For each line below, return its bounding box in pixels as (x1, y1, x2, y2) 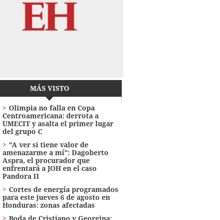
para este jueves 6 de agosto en (2, 192, 110, 202)
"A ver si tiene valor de (8, 139, 88, 149)
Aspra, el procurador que (2, 155, 90, 165)
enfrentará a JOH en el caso (2, 163, 97, 173)
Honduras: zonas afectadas (2, 200, 95, 210)
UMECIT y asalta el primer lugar (2, 118, 113, 128)
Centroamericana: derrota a (2, 110, 99, 120)
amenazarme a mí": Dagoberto (2, 147, 109, 157)
